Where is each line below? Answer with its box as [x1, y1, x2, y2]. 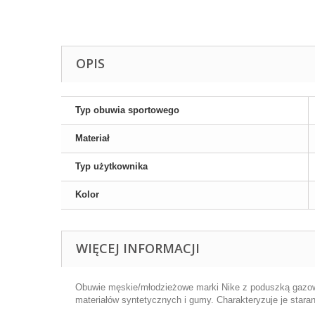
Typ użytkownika [75, 161, 148, 172]
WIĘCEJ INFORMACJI [76, 240, 200, 257]
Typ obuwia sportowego [75, 105, 179, 115]
